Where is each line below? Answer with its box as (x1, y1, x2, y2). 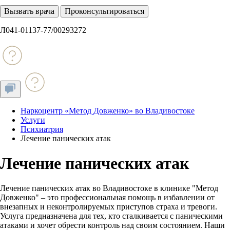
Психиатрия (21, 125, 63, 133)
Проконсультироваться (65, 7, 144, 15)
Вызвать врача (4, 7, 54, 15)
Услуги (21, 116, 45, 124)
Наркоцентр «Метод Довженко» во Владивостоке (21, 106, 195, 115)
